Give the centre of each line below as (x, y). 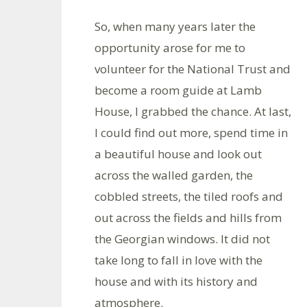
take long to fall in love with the (179, 260)
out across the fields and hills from (188, 218)
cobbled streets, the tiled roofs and (189, 196)
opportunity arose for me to (170, 48)
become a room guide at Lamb (178, 90)
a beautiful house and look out (178, 154)
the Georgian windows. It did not (182, 239)
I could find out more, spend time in (191, 133)
